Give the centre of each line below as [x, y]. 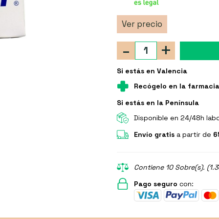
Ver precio [142, 24]
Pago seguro [156, 184]
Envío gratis [154, 134]
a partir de [194, 134]
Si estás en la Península [158, 102]
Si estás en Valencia [152, 71]
